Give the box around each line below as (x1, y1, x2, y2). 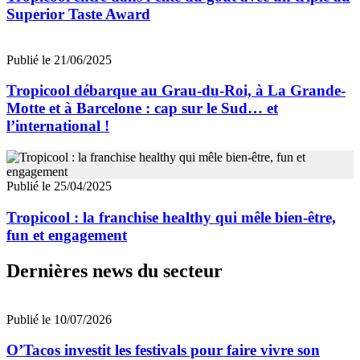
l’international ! (6, 117, 109, 135)
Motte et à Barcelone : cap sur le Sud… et (6, 100, 278, 117)
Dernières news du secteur (6, 260, 223, 281)
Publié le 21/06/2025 (6, 52, 112, 67)
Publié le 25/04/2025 (6, 179, 112, 194)
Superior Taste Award (6, 5, 150, 22)
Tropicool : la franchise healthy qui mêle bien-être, (6, 208, 336, 226)
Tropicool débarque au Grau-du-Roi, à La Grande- (6, 82, 346, 100)
